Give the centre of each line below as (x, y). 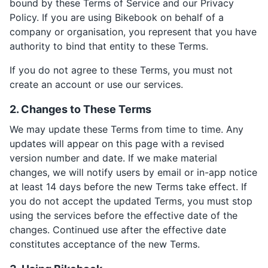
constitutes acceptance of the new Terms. (105, 244)
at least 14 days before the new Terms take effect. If (128, 187)
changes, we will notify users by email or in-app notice (133, 172)
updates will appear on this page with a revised (117, 144)
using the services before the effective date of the (124, 215)
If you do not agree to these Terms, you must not (121, 70)
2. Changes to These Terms (80, 109)
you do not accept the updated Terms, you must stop (131, 201)
